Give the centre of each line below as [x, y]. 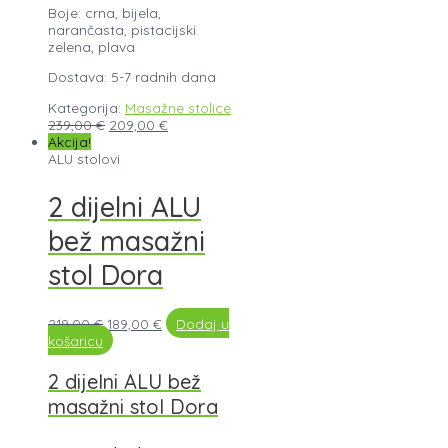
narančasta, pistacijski [122, 29]
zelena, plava [91, 46]
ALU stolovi [84, 159]
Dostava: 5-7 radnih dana [132, 77]
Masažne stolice [178, 108]
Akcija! [69, 142]
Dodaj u [203, 323]
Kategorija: [86, 108]
